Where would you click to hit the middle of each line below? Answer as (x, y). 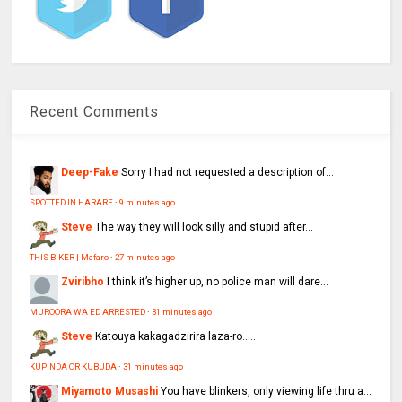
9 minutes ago (148, 203)
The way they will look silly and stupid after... (205, 227)
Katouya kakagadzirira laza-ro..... (176, 337)
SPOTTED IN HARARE (72, 203)
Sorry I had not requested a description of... (228, 173)
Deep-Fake (90, 173)
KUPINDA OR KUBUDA (74, 367)
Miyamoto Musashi (110, 392)
